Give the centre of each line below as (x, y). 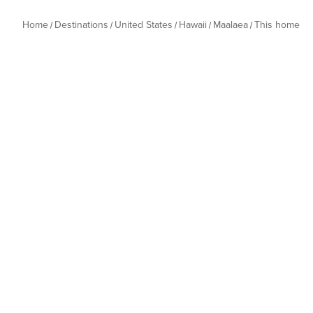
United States (144, 25)
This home (277, 25)
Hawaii (193, 25)
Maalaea (231, 25)
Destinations (81, 25)
